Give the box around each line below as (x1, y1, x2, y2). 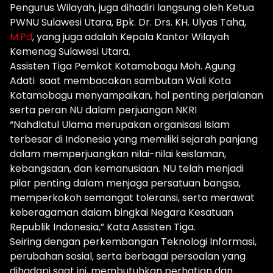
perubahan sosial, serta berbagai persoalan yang (10, 249, 246, 264)
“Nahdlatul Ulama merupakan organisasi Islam (10, 118, 230, 132)
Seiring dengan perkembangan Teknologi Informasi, (10, 235, 257, 249)
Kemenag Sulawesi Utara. (10, 44, 130, 59)
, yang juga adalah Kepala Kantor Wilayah (32, 30, 229, 44)
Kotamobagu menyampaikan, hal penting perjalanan (10, 88, 263, 103)
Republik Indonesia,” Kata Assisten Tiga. (10, 220, 196, 235)
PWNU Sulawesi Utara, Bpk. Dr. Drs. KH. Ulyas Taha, (10, 15, 246, 30)
